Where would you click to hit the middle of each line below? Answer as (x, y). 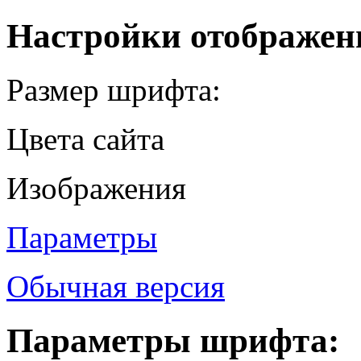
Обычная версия (116, 286)
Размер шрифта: (114, 89)
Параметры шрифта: (173, 340)
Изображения (96, 188)
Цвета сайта (85, 139)
